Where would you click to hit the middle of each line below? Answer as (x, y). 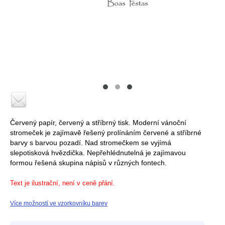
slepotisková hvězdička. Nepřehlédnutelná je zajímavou (98, 153)
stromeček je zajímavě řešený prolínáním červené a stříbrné (106, 133)
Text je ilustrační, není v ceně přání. (63, 183)
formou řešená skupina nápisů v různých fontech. (88, 163)
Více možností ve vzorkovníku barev (59, 204)
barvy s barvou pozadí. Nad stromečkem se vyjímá (91, 143)
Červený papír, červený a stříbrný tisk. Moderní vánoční (98, 123)
